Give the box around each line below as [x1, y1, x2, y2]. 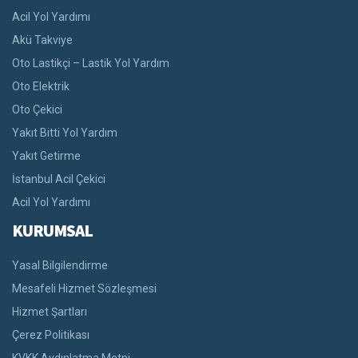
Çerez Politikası [12, 328, 89, 341]
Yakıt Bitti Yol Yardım [12, 125, 117, 139]
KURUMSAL [12, 219, 93, 241]
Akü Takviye [12, 33, 73, 46]
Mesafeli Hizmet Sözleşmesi [12, 281, 157, 295]
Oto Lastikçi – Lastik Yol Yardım [12, 56, 169, 70]
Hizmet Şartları [12, 304, 87, 318]
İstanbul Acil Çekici [12, 172, 105, 185]
